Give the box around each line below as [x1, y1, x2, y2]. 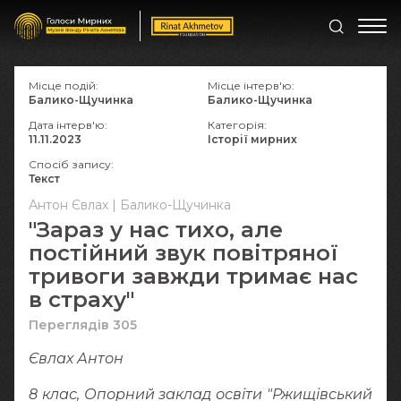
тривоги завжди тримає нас [29, 263, 358, 289]
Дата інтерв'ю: [29, 118, 107, 132]
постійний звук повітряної [29, 240, 338, 266]
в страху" [29, 286, 134, 312]
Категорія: [208, 118, 267, 132]
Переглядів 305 [29, 317, 137, 333]
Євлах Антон [29, 350, 124, 367]
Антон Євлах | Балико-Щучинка [29, 197, 231, 213]
